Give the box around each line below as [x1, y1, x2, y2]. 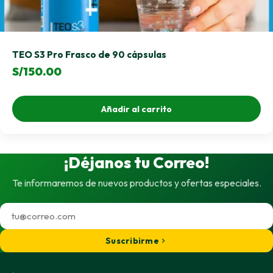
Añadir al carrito [101, 103, 172, 115]
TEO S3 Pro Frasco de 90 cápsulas [12, 49, 166, 60]
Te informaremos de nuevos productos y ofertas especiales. [12, 177, 261, 190]
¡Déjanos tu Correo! [64, 152, 209, 172]
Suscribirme [105, 235, 160, 247]
